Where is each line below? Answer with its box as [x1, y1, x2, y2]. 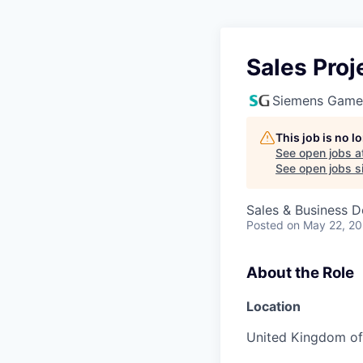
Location [246, 297, 301, 314]
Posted [246, 218, 284, 232]
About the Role [246, 263, 354, 282]
